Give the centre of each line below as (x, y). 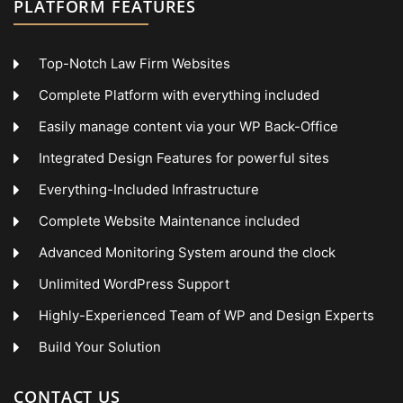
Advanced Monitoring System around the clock (187, 253)
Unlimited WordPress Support (134, 284)
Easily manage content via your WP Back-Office (188, 127)
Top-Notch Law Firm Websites (134, 64)
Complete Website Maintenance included (169, 221)
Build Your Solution (99, 347)
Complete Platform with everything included (179, 95)
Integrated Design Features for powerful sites (184, 158)
